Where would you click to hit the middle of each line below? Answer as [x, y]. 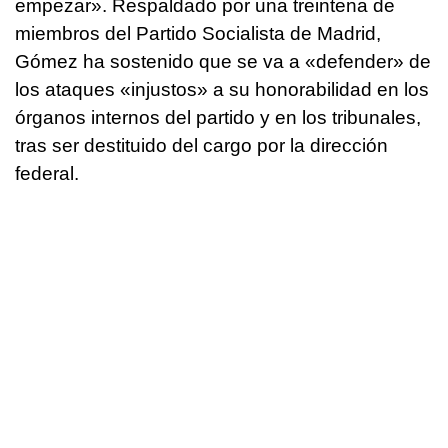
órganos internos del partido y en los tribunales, [218, 118]
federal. [49, 174]
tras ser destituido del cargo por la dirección [201, 146]
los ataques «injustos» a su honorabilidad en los [222, 90]
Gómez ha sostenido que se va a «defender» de [223, 62]
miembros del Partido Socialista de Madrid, [198, 34]
